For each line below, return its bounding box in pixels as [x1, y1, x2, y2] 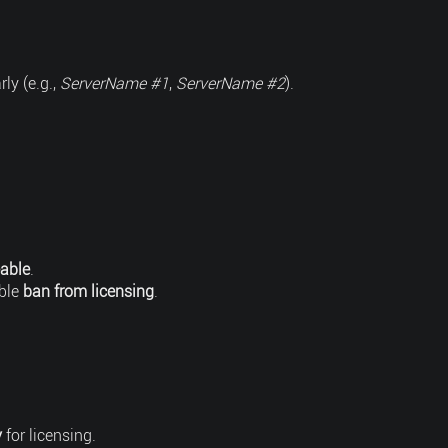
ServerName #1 [60, 74, 169, 93]
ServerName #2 [176, 74, 285, 93]
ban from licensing [23, 282, 154, 301]
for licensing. [2, 426, 96, 445]
